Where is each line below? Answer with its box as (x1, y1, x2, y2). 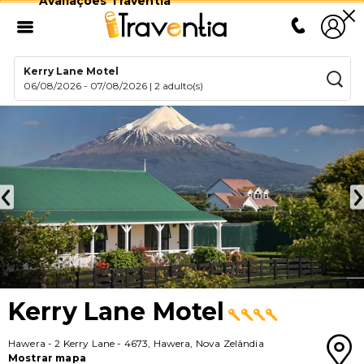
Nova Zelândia (195, 337, 264, 349)
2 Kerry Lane (54, 337, 115, 349)
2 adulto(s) (154, 80, 204, 92)
